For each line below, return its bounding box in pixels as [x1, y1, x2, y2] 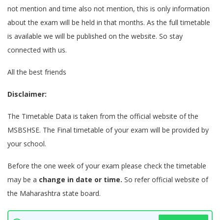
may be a [7, 175, 39, 184]
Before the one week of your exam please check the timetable [7, 161, 206, 170]
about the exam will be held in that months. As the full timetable [7, 18, 210, 27]
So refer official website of [122, 175, 208, 184]
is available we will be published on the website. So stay [7, 31, 183, 41]
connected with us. [7, 45, 67, 55]
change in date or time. [39, 175, 122, 184]
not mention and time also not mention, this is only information [7, 4, 210, 13]
